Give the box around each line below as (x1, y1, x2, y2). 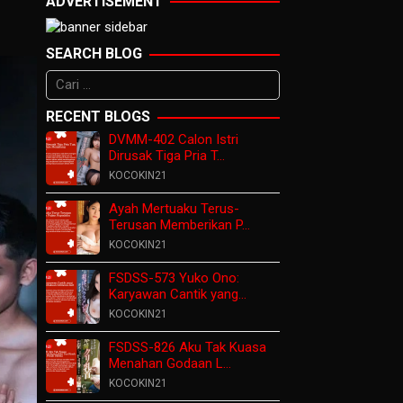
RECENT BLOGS (46, 108, 150, 126)
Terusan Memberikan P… (109, 217, 250, 234)
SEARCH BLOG (46, 45, 142, 63)
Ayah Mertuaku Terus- (109, 201, 239, 218)
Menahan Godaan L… (109, 355, 231, 372)
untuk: (46, 90, 81, 107)
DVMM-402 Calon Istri (109, 131, 238, 148)
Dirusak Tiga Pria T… (109, 148, 225, 165)
